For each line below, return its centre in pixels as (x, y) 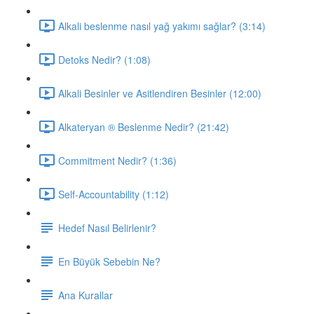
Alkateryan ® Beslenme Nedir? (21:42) (144, 127)
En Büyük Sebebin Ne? (109, 261)
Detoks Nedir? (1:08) (104, 59)
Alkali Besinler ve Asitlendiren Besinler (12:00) (160, 93)
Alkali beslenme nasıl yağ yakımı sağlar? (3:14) (162, 26)
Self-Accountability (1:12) (114, 194)
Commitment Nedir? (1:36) (117, 160)
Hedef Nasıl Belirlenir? (107, 227)
